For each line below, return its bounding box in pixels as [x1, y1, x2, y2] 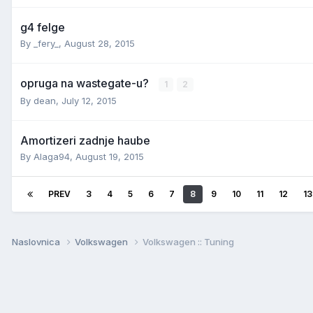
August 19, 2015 [75, 150, 144, 162]
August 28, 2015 [64, 37, 135, 49]
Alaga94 [34, 150, 70, 162]
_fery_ [34, 37, 59, 49]
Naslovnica [12, 235, 62, 247]
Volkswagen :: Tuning [143, 235, 234, 247]
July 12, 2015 [61, 94, 117, 106]
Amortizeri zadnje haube [20, 133, 150, 147]
